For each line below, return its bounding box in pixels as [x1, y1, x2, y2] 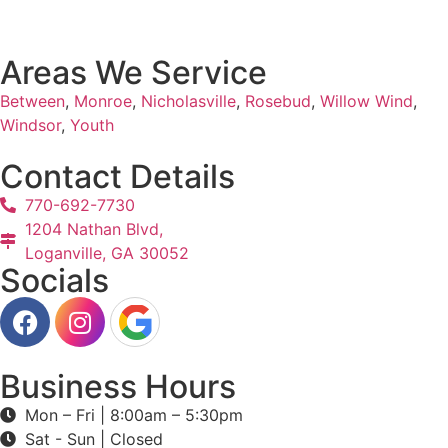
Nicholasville [141, 91, 236, 111]
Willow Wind [320, 91, 413, 111]
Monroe [74, 91, 132, 111]
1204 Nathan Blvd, [25, 219, 163, 239]
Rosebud [245, 91, 311, 111]
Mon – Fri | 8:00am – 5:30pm [25, 405, 243, 425]
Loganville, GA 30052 [25, 243, 189, 263]
